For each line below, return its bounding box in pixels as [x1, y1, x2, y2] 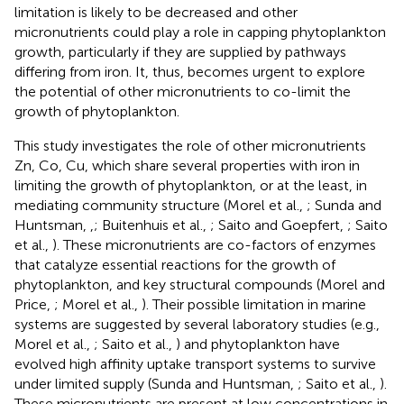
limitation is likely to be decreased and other [14, 3, 298, 21]
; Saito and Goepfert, [210, 216, 347, 234]
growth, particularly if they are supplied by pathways [14, 42, 346, 60]
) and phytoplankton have [176, 335, 340, 353]
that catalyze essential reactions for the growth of [14, 255, 335, 273]
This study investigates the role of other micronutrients [14, 136, 366, 154]
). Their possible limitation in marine [142, 295, 366, 313]
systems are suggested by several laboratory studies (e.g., [14, 315, 380, 333]
